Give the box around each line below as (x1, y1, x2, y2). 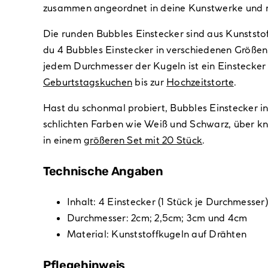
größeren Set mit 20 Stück (84, 134, 203, 147)
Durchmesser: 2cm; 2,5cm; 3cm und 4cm (66, 212, 248, 224)
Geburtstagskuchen (42, 76, 133, 89)
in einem (42, 134, 84, 147)
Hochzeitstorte (166, 76, 234, 89)
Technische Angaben (42, 164, 163, 179)
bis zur (132, 76, 167, 89)
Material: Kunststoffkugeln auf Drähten (66, 228, 247, 240)
